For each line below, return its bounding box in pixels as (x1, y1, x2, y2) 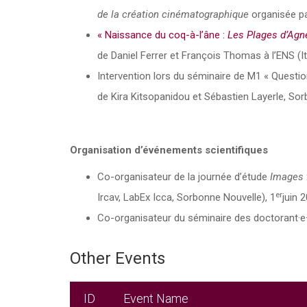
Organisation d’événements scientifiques (70, 144, 268, 157)
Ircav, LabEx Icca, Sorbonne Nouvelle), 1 (97, 191, 275, 204)
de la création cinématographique (97, 8, 249, 21)
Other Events (70, 249, 165, 269)
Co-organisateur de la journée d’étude (97, 171, 270, 184)
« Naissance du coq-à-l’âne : (97, 29, 228, 42)
